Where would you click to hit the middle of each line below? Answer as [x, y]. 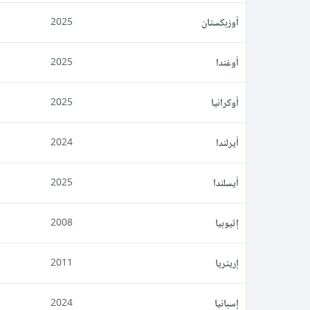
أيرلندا [227, 143]
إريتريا [227, 263]
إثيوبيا [227, 223]
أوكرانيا [225, 102]
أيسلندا [226, 183]
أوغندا [227, 62]
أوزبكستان [220, 22]
